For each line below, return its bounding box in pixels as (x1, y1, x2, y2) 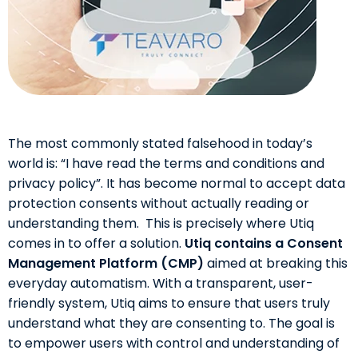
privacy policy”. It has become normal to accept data (8, 173, 345, 193)
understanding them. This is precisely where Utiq (8, 213, 314, 233)
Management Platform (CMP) (8, 253, 204, 272)
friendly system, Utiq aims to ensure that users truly (8, 293, 330, 312)
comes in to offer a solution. (8, 233, 185, 253)
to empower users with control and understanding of (8, 333, 340, 352)
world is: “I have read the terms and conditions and (8, 153, 324, 173)
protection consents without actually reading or (8, 193, 309, 213)
